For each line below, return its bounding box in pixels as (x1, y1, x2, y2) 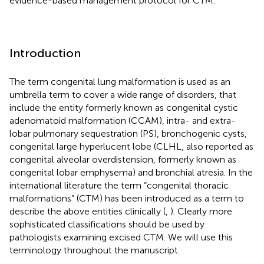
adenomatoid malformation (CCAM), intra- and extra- (9, 114, 236, 126)
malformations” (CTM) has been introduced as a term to (9, 192, 244, 204)
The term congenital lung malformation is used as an (9, 75, 230, 87)
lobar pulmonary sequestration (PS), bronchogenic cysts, (9, 127, 247, 139)
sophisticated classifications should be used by (9, 218, 204, 230)
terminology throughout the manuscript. (9, 244, 180, 256)
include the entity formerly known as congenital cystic (9, 101, 238, 113)
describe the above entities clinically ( (9, 205, 166, 217)
